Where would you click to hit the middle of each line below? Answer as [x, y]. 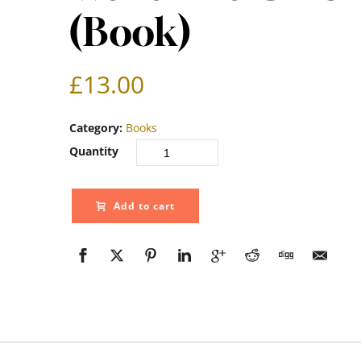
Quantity [93, 151]
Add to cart [144, 206]
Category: [97, 128]
